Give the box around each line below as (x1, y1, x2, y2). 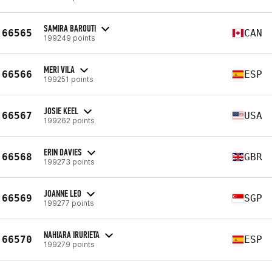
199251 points (44, 74, 93, 84)
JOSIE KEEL (44, 104, 78, 117)
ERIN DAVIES (44, 146, 82, 158)
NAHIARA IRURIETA (44, 228, 100, 240)
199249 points (44, 33, 95, 42)
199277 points (44, 198, 94, 208)
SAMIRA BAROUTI (44, 22, 96, 34)
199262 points (44, 115, 95, 125)
